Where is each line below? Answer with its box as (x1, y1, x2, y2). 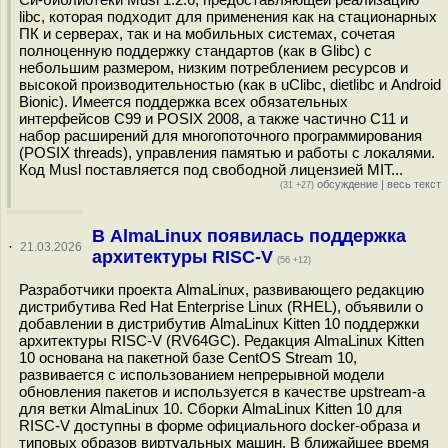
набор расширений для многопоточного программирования (19, 127, 422, 144)
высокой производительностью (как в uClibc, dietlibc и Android (19, 76, 441, 93)
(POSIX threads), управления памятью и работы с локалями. (19, 144, 435, 161)
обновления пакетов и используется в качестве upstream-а (19, 383, 425, 400)
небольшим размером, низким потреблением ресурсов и (19, 59, 408, 76)
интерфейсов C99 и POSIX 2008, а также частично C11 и (19, 110, 408, 127)
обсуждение (314, 178, 378, 190)
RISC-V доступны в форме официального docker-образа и (19, 417, 420, 434)
